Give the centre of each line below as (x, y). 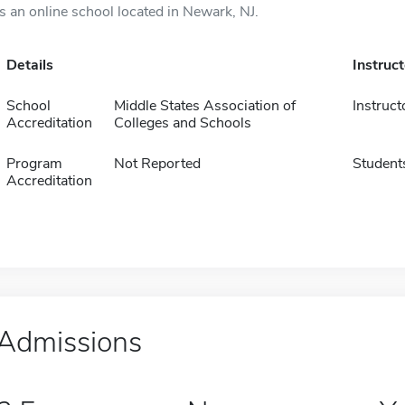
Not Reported (157, 164)
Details (29, 65)
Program (34, 164)
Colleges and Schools (182, 123)
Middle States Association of (204, 106)
